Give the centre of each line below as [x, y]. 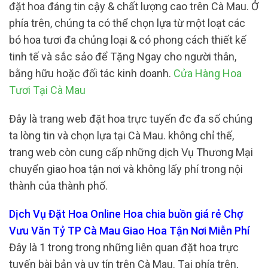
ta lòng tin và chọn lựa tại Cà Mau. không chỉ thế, [121, 135]
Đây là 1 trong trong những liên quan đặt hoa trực [124, 247]
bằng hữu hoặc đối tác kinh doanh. [91, 73]
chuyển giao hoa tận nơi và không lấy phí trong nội [126, 169]
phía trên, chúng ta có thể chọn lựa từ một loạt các [127, 23]
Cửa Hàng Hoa [208, 73]
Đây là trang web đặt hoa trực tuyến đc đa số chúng [131, 118]
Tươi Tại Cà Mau [47, 90]
